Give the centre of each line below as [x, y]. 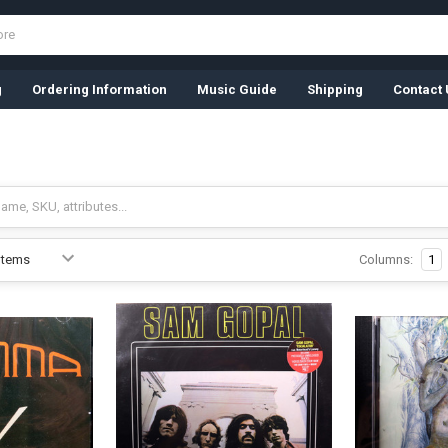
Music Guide [236, 89]
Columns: [385, 259]
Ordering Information [99, 89]
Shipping [334, 89]
